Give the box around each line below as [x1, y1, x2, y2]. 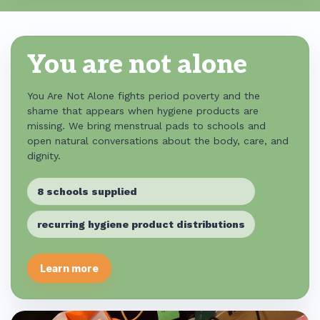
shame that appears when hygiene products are [27, 105, 259, 116]
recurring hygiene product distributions [37, 218, 245, 230]
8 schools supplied [37, 185, 137, 197]
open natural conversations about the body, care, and [27, 135, 289, 146]
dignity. [27, 150, 61, 161]
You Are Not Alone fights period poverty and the [27, 90, 260, 101]
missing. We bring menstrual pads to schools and [27, 120, 266, 131]
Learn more [40, 262, 99, 274]
